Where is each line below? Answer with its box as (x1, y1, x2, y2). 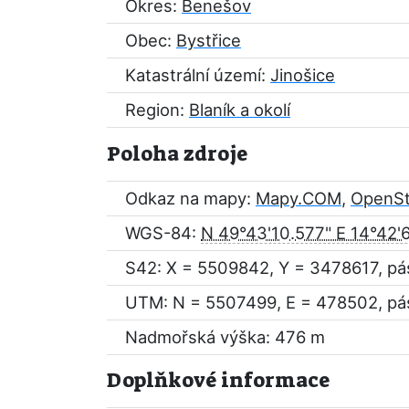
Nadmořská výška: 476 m (125, 327, 325, 347)
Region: (125, 100, 189, 120)
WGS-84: (125, 223, 201, 243)
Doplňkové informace (107, 367, 330, 393)
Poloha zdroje (107, 141, 247, 167)
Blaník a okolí (189, 100, 290, 120)
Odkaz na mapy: (125, 188, 256, 208)
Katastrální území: (125, 65, 270, 85)
